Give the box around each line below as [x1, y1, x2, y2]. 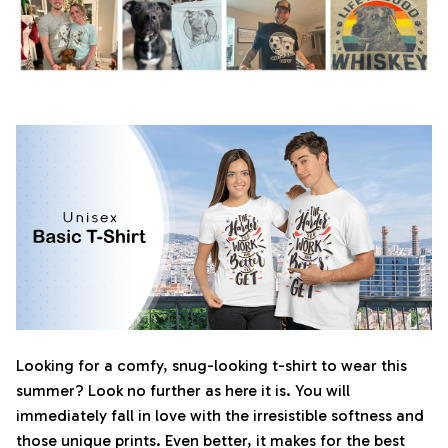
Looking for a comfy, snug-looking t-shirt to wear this [16, 355, 407, 375]
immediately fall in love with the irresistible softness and [16, 405, 424, 425]
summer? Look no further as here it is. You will [16, 380, 350, 400]
